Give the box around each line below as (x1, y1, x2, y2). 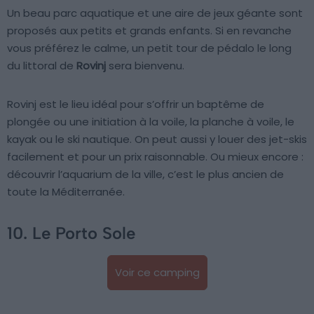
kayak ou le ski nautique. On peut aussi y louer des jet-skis (7, 132, 307, 147)
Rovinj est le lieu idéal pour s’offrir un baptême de (7, 97, 264, 112)
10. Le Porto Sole (7, 223, 135, 244)
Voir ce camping (114, 265, 200, 280)
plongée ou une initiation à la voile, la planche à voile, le (7, 114, 294, 130)
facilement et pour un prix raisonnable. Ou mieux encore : (7, 149, 303, 165)
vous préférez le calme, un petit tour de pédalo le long (7, 41, 292, 56)
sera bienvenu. (106, 58, 184, 74)
